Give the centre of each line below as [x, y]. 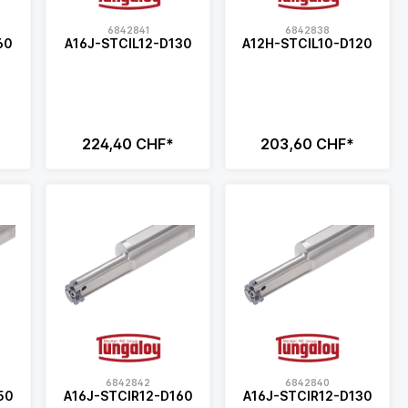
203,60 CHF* [308, 144]
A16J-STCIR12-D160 [128, 396]
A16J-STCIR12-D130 [307, 396]
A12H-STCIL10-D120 [308, 43]
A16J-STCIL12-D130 [128, 43]
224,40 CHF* [128, 144]
